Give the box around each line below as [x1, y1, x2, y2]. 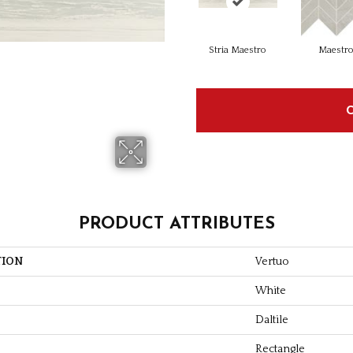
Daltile [255, 313, 288, 326]
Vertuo [255, 255, 289, 268]
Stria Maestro [209, 44, 266, 55]
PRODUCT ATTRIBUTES [78, 214, 275, 233]
